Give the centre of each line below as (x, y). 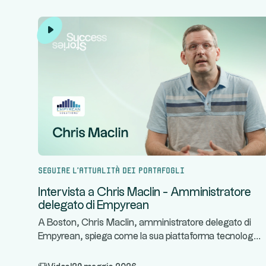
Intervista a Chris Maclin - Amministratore (145, 192)
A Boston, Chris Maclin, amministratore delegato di (145, 223)
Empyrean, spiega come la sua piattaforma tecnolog (146, 237)
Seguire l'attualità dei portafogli (111, 169)
